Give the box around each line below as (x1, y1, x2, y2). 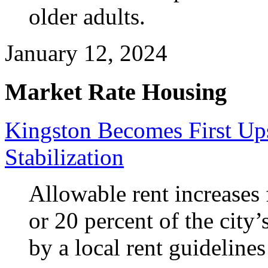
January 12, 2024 (5, 40, 167, 66)
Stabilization (5, 144, 124, 170)
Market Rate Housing (5, 78, 227, 105)
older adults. (29, 4, 145, 29)
